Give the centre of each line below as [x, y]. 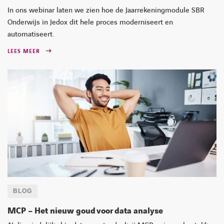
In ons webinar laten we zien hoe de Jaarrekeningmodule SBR [106, 10]
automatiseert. [31, 34]
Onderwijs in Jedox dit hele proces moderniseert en [90, 22]
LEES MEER [24, 51]
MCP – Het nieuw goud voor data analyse [85, 211]
